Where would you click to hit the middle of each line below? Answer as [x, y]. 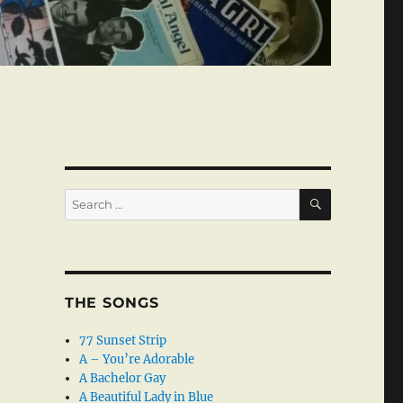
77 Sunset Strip [123, 341]
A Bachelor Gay [123, 379]
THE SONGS [112, 303]
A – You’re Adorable [137, 360]
